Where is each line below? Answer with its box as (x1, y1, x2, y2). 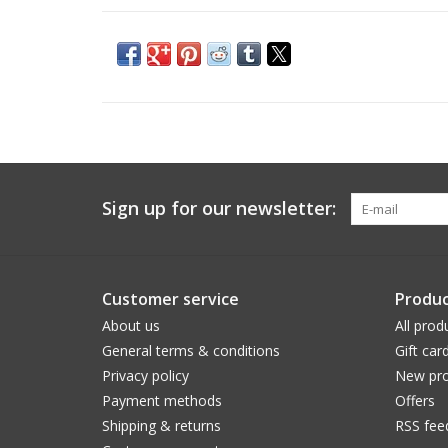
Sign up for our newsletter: (102, 195, 336, 220)
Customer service (102, 287, 239, 310)
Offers (394, 390, 435, 410)
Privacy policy (102, 365, 189, 385)
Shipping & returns (102, 415, 221, 435)
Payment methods (102, 390, 222, 410)
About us (102, 315, 160, 335)
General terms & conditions (102, 340, 280, 360)
